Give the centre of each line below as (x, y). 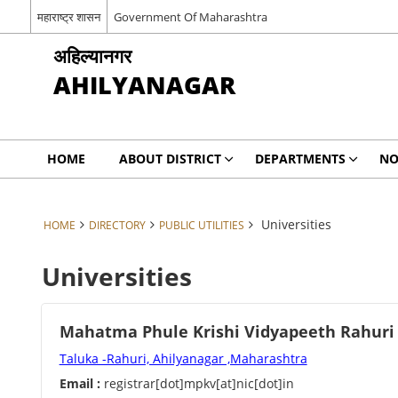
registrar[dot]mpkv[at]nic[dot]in (197, 383)
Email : (80, 383)
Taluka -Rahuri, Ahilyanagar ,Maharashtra (183, 358)
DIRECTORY (117, 225)
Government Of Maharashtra (190, 16)
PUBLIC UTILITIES (201, 225)
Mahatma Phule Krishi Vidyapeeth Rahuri (227, 331)
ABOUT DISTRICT (170, 159)
